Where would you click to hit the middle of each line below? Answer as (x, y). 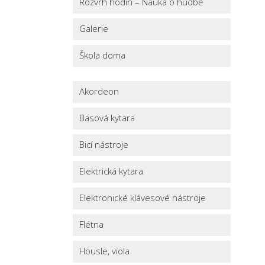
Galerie (94, 28)
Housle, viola (105, 251)
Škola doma (103, 55)
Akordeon (99, 91)
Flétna (92, 224)
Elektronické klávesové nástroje (143, 197)
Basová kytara (107, 117)
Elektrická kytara (112, 171)
